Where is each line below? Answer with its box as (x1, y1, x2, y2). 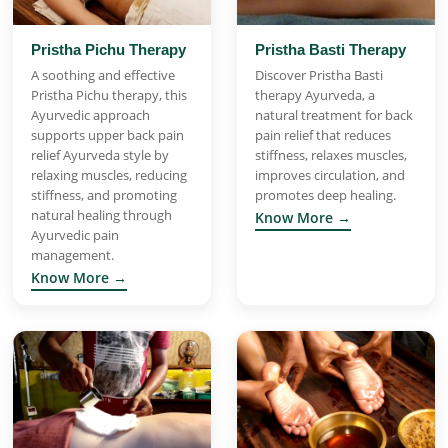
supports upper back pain (31, 125, 184, 144)
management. (31, 245, 114, 264)
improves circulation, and (255, 165, 405, 184)
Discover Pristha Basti (255, 65, 383, 84)
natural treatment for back (255, 105, 413, 124)
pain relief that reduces (255, 125, 391, 144)
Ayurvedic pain (31, 225, 119, 244)
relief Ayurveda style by (31, 145, 169, 164)
